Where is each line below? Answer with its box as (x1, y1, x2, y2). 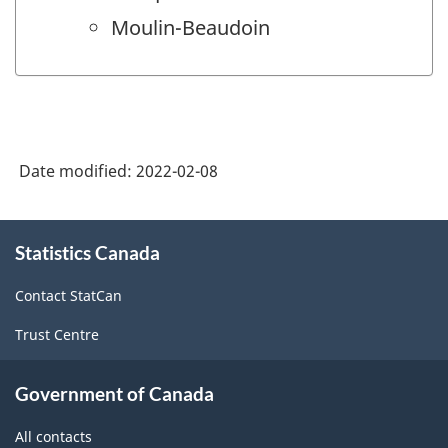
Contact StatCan (15, 286, 122, 306)
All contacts (15, 426, 92, 446)
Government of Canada (15, 381, 214, 405)
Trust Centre (15, 325, 99, 345)
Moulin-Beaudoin (111, 14, 270, 42)
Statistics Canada (15, 240, 160, 264)
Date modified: (19, 159, 136, 182)
